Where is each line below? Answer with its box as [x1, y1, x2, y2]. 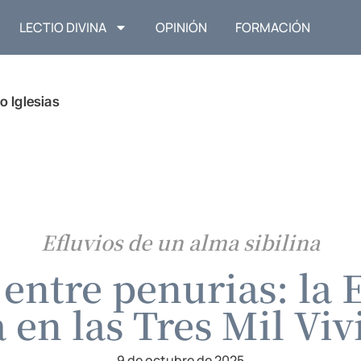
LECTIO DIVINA [19, 19, 107, 37]
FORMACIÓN [235, 19, 311, 37]
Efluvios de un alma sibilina [41, 227, 320, 257]
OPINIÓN [156, 19, 208, 37]
